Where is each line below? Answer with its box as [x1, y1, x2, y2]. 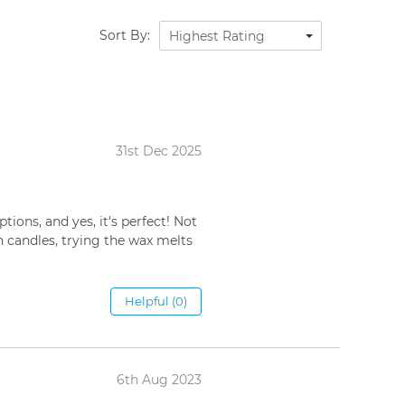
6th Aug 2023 [117, 372, 202, 389]
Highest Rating [169, 28, 265, 45]
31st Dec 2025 [116, 143, 202, 160]
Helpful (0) [125, 294, 187, 309]
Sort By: [99, 26, 150, 43]
